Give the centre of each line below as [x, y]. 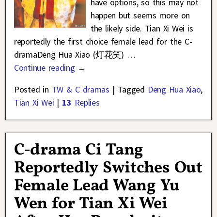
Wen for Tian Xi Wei [91, 204]
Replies [85, 103]
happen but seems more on [140, 15]
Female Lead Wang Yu [97, 186]
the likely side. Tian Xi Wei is [142, 29]
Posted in [31, 90]
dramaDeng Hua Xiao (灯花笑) [70, 55]
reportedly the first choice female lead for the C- [103, 42]
